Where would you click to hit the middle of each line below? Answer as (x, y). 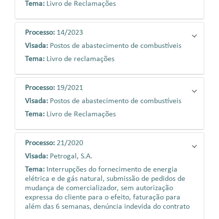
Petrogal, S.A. (71, 156)
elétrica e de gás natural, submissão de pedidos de (105, 179)
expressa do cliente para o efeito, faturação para (103, 197)
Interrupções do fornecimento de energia (112, 170)
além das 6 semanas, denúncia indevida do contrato (107, 207)
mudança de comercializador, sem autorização (99, 188)
